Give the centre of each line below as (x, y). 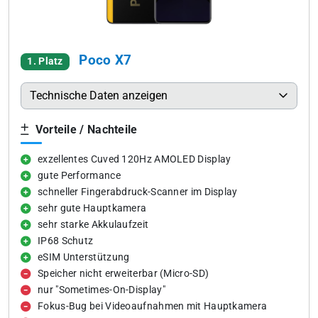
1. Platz (45, 61)
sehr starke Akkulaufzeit (93, 225)
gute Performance (79, 176)
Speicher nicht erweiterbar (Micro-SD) (124, 274)
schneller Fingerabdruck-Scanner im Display (138, 192)
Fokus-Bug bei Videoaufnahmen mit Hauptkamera (153, 306)
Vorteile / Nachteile (85, 130)
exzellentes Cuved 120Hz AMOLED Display (135, 159)
